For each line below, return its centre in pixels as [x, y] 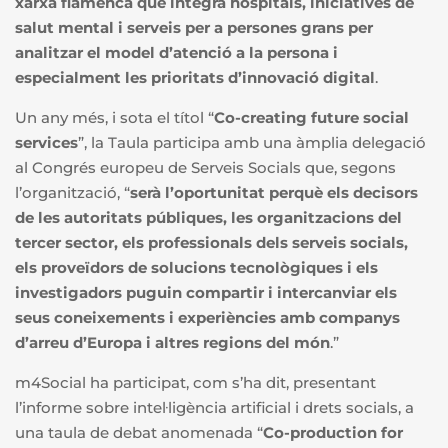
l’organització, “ [72, 192]
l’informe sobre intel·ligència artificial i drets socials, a [214, 407]
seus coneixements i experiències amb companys [207, 317]
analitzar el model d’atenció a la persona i [176, 52]
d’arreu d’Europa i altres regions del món [172, 342]
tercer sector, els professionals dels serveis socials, [211, 242]
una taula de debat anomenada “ [139, 432]
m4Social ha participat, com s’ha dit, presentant [195, 382]
